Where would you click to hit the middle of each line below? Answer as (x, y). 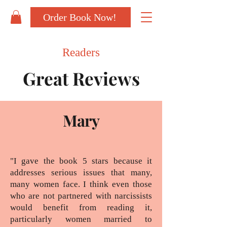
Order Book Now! (80, 17)
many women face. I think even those (81, 184)
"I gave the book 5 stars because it (81, 161)
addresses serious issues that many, (81, 173)
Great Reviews (81, 79)
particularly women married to (81, 219)
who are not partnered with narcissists (81, 196)
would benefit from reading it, (81, 208)
